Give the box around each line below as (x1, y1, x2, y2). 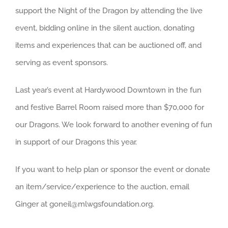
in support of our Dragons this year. (15, 137, 137, 147)
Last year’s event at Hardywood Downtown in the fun (15, 85, 202, 95)
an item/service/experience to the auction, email (15, 182, 189, 191)
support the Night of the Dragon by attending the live (15, 6, 203, 15)
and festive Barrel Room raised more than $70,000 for (15, 103, 204, 112)
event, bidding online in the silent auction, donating (15, 23, 194, 33)
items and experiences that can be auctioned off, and (15, 41, 202, 50)
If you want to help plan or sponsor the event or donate (15, 165, 210, 174)
